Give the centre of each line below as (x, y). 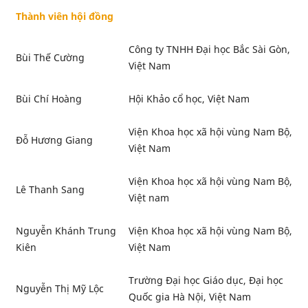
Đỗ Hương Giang (54, 140)
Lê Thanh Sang (50, 190)
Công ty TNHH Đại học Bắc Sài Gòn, (209, 49)
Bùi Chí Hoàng (48, 99)
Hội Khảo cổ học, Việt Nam (189, 99)
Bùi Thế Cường (50, 58)
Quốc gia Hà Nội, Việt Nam (189, 297)
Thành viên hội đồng (64, 16)
